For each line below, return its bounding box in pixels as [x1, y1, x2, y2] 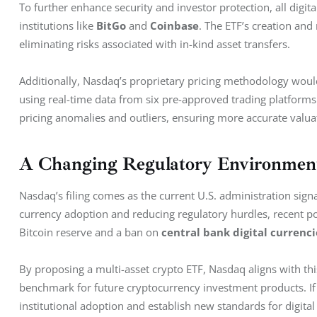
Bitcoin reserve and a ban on [19, 224, 161, 239]
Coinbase [150, 18, 199, 33]
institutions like [19, 18, 96, 33]
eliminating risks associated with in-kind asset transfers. [19, 37, 290, 52]
